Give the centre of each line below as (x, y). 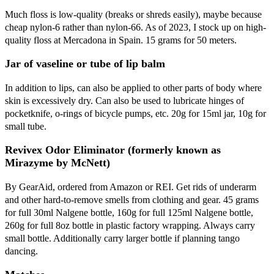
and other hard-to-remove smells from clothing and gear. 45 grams (132, 199)
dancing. (21, 251)
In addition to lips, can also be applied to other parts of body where (133, 87)
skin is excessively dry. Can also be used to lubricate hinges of (124, 100)
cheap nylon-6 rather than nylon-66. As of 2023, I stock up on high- (135, 27)
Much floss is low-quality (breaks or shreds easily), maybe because (133, 14)
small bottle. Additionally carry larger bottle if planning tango (122, 238)
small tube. (26, 126)
